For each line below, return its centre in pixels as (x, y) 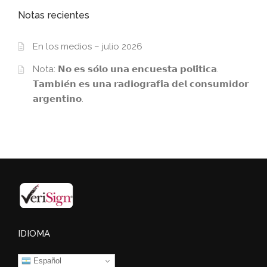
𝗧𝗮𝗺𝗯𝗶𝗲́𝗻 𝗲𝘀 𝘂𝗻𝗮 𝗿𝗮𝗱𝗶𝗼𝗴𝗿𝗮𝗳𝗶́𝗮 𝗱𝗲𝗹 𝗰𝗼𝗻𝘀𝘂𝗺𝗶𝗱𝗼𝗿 (141, 84)
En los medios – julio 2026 (88, 46)
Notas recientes (54, 15)
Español (46, 260)
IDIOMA (34, 233)
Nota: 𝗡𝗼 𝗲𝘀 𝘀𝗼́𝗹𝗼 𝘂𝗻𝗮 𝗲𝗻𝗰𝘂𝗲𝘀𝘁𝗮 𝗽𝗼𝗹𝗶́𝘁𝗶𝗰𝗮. (126, 69)
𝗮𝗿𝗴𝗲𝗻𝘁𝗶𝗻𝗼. (58, 99)
